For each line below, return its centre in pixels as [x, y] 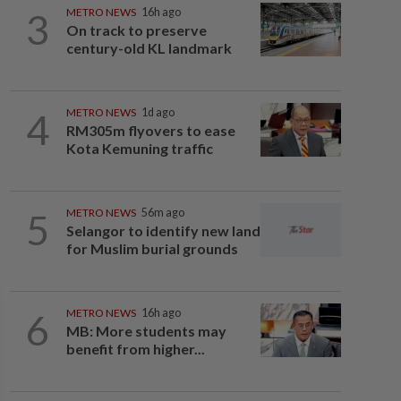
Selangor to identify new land [163, 230]
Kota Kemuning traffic [139, 148]
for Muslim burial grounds [152, 248]
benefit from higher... [135, 349]
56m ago [162, 213]
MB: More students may [146, 331]
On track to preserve [136, 30]
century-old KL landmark [149, 48]
